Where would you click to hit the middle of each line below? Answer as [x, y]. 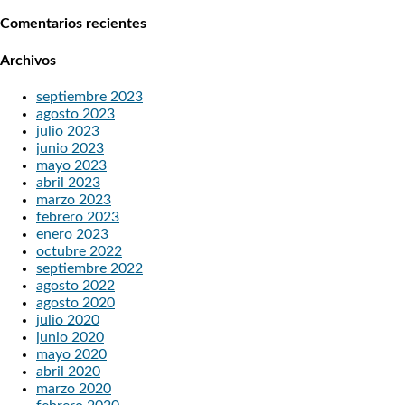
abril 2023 [68, 182]
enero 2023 [72, 234]
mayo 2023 [71, 165]
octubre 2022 [79, 251]
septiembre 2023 [89, 96]
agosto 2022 [75, 285]
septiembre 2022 [89, 268]
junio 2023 [70, 148]
